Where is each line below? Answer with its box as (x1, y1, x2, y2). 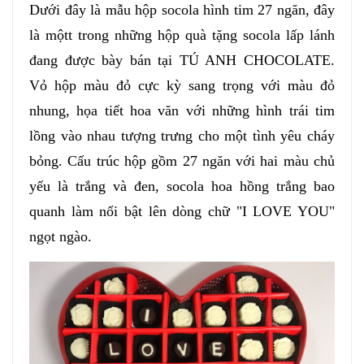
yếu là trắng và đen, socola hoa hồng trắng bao (29, 178, 335, 195)
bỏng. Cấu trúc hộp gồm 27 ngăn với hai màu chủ (29, 153, 335, 170)
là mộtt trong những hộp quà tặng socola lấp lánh (29, 27, 335, 44)
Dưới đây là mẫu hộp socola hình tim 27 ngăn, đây (29, 2, 335, 19)
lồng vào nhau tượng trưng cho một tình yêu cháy (29, 128, 335, 145)
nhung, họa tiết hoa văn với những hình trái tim (29, 102, 335, 119)
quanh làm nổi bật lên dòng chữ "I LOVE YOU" (29, 203, 335, 220)
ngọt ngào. (29, 228, 92, 245)
